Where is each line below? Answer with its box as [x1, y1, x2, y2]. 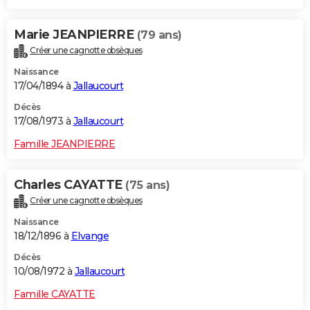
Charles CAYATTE [14, 176, 125, 192]
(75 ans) [125, 178, 170, 192]
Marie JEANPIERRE [14, 26, 137, 42]
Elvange [71, 229, 109, 242]
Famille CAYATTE [14, 287, 95, 300]
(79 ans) [136, 28, 182, 42]
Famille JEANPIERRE [14, 137, 115, 150]
